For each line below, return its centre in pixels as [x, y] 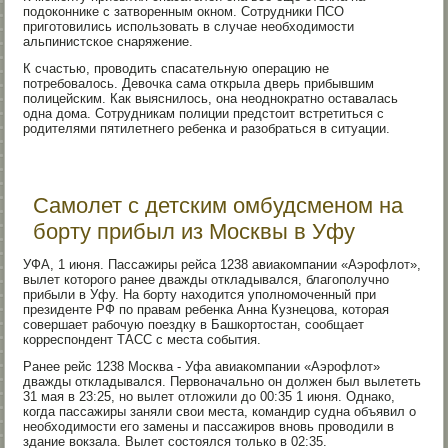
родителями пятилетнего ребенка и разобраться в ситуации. [207, 128]
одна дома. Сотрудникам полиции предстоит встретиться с [204, 113]
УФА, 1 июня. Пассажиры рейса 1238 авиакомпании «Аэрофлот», [222, 264]
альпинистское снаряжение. [108, 41]
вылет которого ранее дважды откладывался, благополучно [206, 279]
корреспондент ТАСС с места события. [142, 339]
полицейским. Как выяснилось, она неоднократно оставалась [211, 98]
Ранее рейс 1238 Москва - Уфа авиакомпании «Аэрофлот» [202, 366]
